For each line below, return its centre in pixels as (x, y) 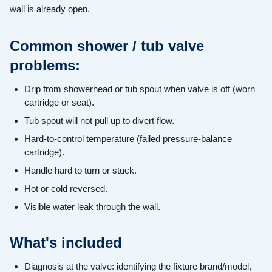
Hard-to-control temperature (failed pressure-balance (128, 139)
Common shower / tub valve (107, 46)
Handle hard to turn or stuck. (80, 171)
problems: (45, 66)
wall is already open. (50, 9)
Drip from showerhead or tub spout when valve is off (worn (140, 89)
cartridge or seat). (59, 103)
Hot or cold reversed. (66, 189)
